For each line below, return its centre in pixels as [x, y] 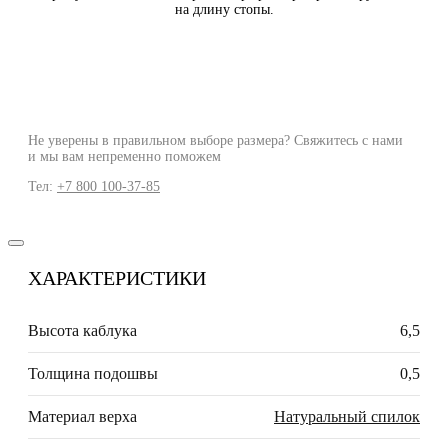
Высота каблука [82, 331]
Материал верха [82, 417]
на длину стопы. [224, 10]
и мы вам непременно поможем [124, 157]
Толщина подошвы [93, 374]
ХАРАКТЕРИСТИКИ [117, 278]
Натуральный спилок [347, 417]
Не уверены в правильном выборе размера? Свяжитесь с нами [215, 141]
